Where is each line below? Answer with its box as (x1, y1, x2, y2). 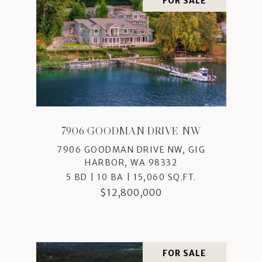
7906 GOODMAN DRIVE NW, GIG (57, 144, 205, 155)
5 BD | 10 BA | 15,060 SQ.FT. (65, 171, 196, 182)
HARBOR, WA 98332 (85, 157, 177, 168)
